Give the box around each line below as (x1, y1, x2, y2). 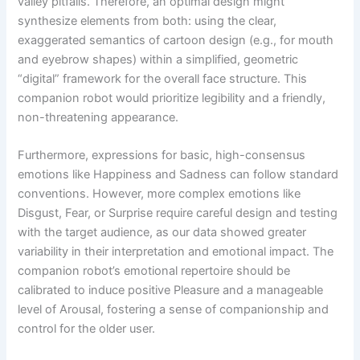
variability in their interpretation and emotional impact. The (18, 244, 334, 260)
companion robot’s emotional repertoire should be (18, 264, 291, 279)
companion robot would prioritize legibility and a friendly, (18, 91, 326, 106)
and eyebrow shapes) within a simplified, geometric (18, 52, 299, 67)
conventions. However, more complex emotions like (18, 186, 301, 202)
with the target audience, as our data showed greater (18, 225, 307, 240)
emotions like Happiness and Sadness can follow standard (18, 167, 339, 182)
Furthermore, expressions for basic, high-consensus (18, 148, 306, 163)
